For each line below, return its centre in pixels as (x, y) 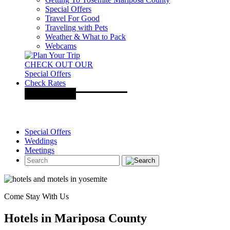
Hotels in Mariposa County (75, 218)
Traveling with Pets (76, 27)
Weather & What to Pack (85, 37)
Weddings (41, 141)
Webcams (61, 46)
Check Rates (45, 83)
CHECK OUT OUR (59, 64)
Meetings (40, 150)
